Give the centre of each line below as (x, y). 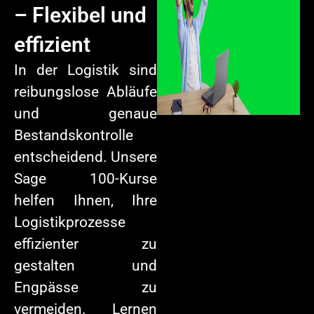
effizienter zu (86, 244)
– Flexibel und (80, 15)
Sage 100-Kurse (86, 179)
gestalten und (86, 266)
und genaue (86, 114)
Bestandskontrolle (74, 136)
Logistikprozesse (70, 223)
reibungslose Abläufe (86, 92)
